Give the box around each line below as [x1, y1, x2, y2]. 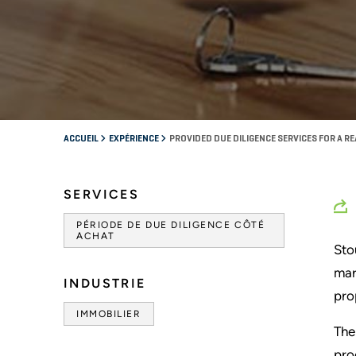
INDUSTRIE [64, 275, 146, 291]
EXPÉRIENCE [109, 133, 161, 144]
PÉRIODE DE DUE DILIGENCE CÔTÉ [76, 219, 265, 230]
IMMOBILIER [76, 308, 141, 319]
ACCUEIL [64, 133, 100, 144]
